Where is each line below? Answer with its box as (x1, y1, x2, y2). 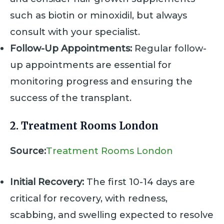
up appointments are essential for (10, 58, 171, 70)
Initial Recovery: (10, 176, 84, 188)
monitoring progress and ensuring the (10, 75, 192, 87)
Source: (10, 145, 46, 157)
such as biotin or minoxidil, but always (10, 9, 187, 21)
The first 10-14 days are (84, 176, 195, 188)
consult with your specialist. (10, 25, 140, 37)
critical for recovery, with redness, (10, 192, 167, 204)
